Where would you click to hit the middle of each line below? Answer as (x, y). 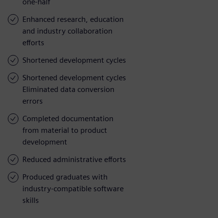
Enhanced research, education (73, 19)
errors (33, 101)
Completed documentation (68, 118)
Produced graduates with (65, 177)
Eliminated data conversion (68, 89)
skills (31, 200)
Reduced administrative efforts (74, 159)
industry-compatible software (73, 188)
